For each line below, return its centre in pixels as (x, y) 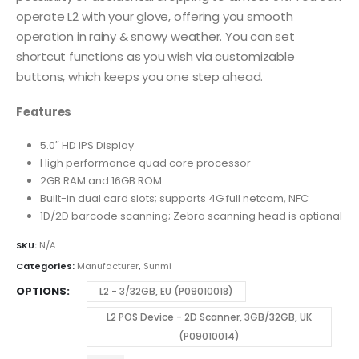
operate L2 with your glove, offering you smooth (155, 17)
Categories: (46, 266)
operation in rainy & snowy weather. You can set (155, 37)
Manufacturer (108, 266)
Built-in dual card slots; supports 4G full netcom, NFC (174, 198)
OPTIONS (41, 292)
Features (44, 111)
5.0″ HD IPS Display (87, 145)
